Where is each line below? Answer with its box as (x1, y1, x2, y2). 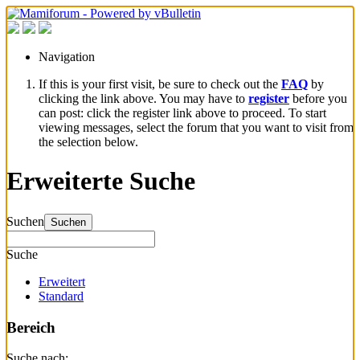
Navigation (39, 50, 95, 63)
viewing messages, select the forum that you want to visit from (39, 121, 354, 134)
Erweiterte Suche (6, 166, 195, 196)
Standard (39, 288, 84, 303)
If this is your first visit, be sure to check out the (39, 77, 281, 91)
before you (289, 92, 347, 105)
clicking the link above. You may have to (39, 92, 248, 105)
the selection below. (39, 135, 138, 149)
